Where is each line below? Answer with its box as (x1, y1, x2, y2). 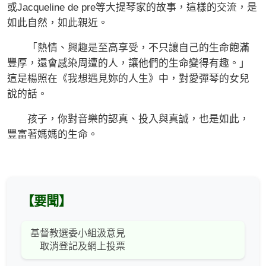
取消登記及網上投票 (30, 241, 125, 252)
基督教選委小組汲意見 (30, 228, 125, 239)
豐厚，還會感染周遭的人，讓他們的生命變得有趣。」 (7, 58, 249, 69)
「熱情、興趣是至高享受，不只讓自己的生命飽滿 (7, 42, 249, 54)
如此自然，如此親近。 (7, 17, 108, 29)
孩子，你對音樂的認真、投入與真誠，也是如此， (7, 113, 249, 125)
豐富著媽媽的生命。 (7, 129, 98, 141)
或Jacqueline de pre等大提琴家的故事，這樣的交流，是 (7, 2, 257, 14)
